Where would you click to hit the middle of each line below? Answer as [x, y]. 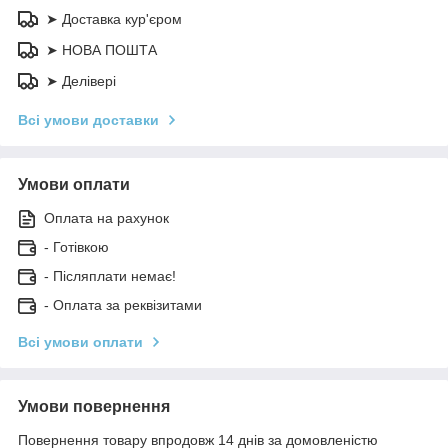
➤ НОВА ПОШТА [101, 49]
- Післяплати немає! [110, 275]
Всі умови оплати [80, 341]
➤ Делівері [81, 80]
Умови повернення [94, 406]
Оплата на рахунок [106, 217]
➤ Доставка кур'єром [114, 18]
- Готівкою [76, 246]
